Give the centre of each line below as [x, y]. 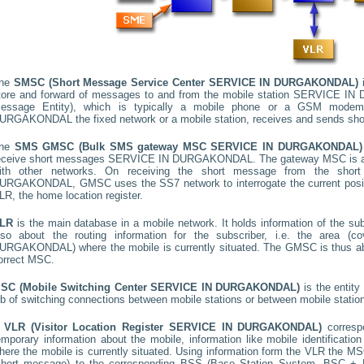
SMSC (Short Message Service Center [111, 82]
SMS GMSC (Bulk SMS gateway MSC [113, 147]
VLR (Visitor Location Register [86, 327]
